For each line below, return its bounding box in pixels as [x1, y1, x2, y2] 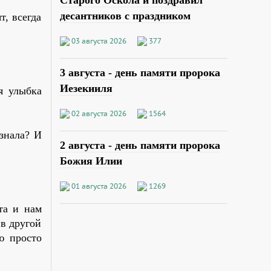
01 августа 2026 [71, 181, 126, 191]
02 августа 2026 [71, 108, 126, 118]
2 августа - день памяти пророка [59, 139, 220, 151]
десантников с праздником [59, 10, 191, 22]
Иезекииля [59, 82, 113, 94]
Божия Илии [59, 154, 122, 167]
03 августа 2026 [71, 36, 126, 45]
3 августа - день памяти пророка [59, 66, 220, 79]
